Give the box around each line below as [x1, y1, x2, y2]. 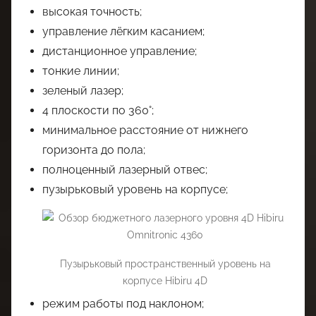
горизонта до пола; [42, 142, 145, 157]
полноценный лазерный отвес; [42, 162, 207, 176]
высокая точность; [42, 4, 142, 18]
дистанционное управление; [42, 44, 197, 58]
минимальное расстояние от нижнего [42, 123, 248, 137]
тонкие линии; [42, 63, 119, 78]
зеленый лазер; [42, 83, 123, 97]
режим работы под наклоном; [42, 297, 204, 310]
